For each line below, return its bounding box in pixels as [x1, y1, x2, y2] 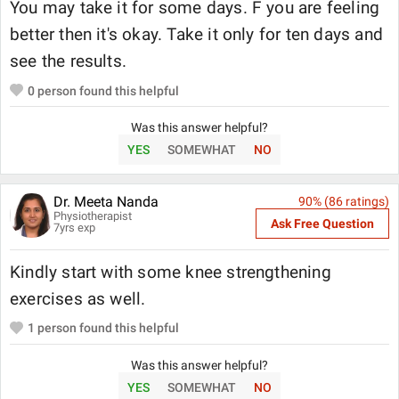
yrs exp [60, 221, 96, 235]
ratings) [343, 194, 389, 209]
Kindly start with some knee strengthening [10, 261, 331, 282]
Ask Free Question [271, 216, 374, 232]
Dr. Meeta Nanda [53, 193, 159, 211]
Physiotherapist [53, 209, 133, 224]
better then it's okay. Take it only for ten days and [10, 24, 383, 45]
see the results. [10, 51, 127, 72]
